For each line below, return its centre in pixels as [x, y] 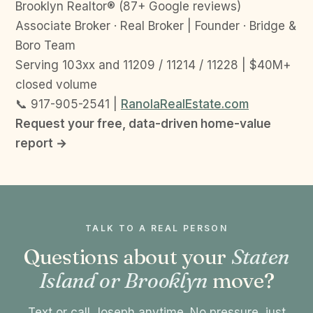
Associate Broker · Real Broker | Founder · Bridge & [156, 26]
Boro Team [45, 45]
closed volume [56, 84]
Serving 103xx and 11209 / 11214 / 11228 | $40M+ [153, 65]
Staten [260, 256]
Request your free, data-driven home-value [143, 123]
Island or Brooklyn [123, 280]
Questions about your [128, 256]
